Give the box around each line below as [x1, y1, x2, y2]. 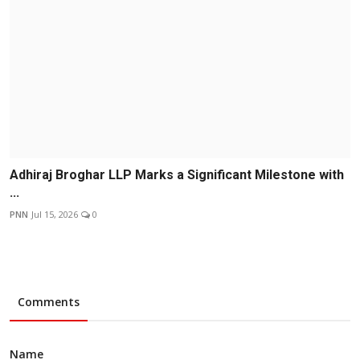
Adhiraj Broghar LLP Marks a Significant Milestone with [10, 167, 344, 183]
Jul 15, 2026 [31, 208, 78, 221]
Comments [18, 294, 80, 310]
